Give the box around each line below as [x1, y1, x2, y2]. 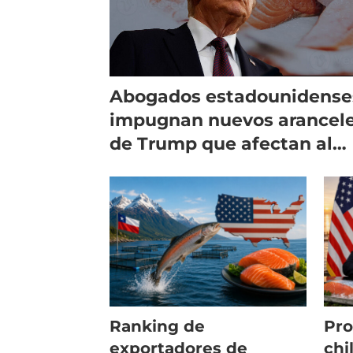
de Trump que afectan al [110, 132, 333, 154]
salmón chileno [110, 156, 249, 178]
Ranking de [110, 316, 206, 336]
